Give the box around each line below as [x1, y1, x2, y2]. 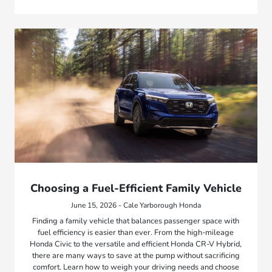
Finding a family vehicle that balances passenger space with [32, 215, 240, 226]
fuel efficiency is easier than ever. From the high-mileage [38, 226, 234, 238]
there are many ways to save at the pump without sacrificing [32, 250, 240, 261]
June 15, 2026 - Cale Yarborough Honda [70, 200, 201, 210]
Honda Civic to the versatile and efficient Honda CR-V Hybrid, [30, 238, 242, 250]
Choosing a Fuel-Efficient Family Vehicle [30, 180, 242, 195]
